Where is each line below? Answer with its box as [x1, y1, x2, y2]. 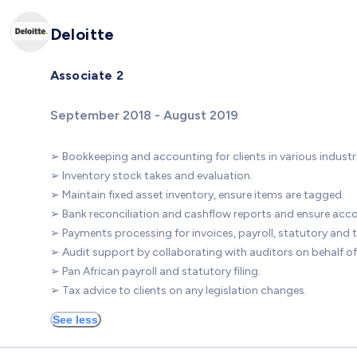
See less [53, 313, 98, 327]
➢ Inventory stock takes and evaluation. [49, 169, 253, 183]
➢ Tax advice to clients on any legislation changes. [49, 284, 307, 298]
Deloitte [49, 25, 115, 45]
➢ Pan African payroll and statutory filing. [49, 265, 261, 279]
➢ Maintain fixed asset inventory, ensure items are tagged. [49, 188, 344, 202]
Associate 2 [49, 68, 124, 84]
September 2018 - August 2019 [49, 108, 238, 124]
